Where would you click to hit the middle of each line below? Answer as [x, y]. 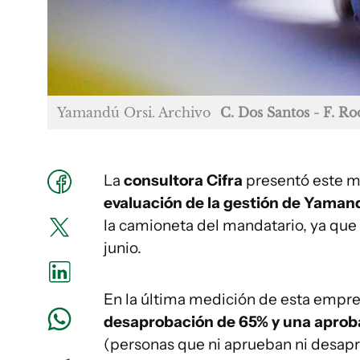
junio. [123, 247]
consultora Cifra [183, 180]
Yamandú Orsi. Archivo [134, 112]
